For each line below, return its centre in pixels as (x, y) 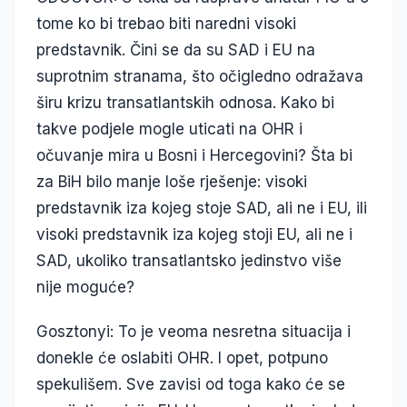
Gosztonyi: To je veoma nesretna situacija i (194, 332)
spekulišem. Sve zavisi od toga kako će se (191, 385)
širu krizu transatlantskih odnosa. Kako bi (185, 103)
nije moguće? (85, 288)
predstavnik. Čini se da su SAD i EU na (176, 50)
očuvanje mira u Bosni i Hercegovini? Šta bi (194, 156)
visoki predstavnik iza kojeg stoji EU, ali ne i (194, 235)
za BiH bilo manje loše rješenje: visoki (172, 182)
